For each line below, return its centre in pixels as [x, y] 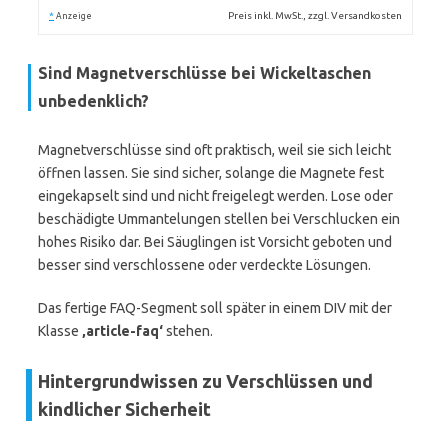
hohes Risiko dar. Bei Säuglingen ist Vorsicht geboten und [215, 242]
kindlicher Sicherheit [124, 409]
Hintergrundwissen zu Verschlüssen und [205, 381]
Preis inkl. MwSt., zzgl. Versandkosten [315, 15]
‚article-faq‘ [122, 331]
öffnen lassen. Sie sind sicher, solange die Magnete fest [211, 173]
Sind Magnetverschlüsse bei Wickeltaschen [204, 73]
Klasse [60, 331]
